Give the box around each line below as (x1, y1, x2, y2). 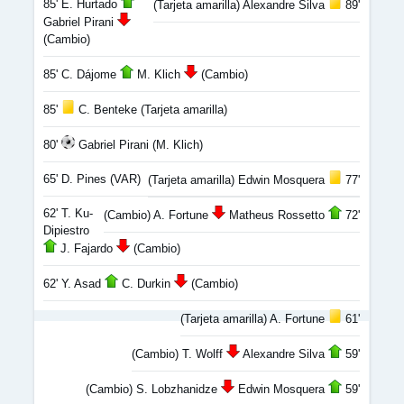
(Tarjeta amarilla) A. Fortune (180, 312, 328, 326)
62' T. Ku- (43, 207, 93, 220)
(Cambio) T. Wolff (132, 347, 226, 361)
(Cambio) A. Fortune (104, 208, 212, 222)
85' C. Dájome (43, 68, 120, 81)
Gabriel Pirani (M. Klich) (75, 138, 203, 151)
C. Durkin (118, 277, 174, 290)
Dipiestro (43, 224, 89, 237)
